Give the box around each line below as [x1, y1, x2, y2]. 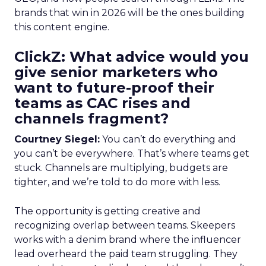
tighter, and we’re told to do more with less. [14, 176, 220, 188]
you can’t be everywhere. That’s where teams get [14, 148, 249, 159]
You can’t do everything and [100, 134, 236, 145]
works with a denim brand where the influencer [14, 234, 241, 245]
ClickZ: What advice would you [14, 48, 249, 65]
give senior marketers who [14, 64, 218, 81]
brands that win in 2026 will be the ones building [14, 7, 245, 18]
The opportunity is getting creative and [14, 205, 201, 217]
